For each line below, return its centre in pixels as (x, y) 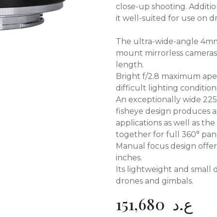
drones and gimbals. (155, 181)
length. (130, 65)
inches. (129, 158)
